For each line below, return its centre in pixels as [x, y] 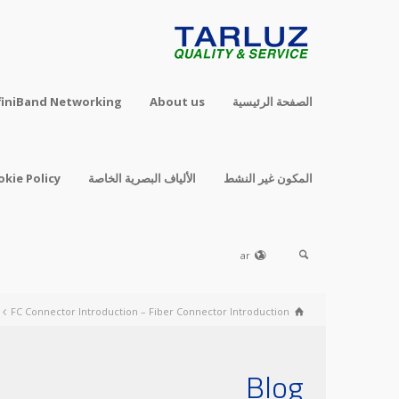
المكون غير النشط [268, 178]
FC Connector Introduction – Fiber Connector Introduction [150, 311]
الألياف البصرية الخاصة [142, 178]
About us [177, 102]
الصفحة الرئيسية [273, 102]
